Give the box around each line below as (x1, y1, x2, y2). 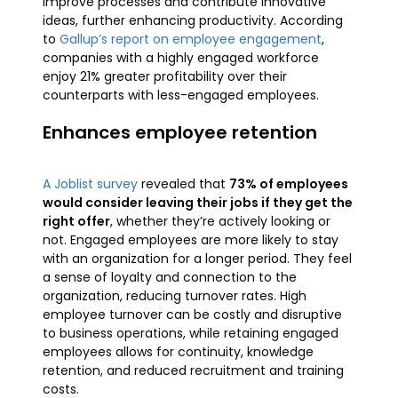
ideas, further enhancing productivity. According (43, 12, 343, 29)
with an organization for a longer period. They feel (43, 250, 352, 267)
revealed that (138, 175, 229, 193)
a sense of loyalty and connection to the (43, 268, 297, 286)
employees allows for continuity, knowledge (43, 343, 314, 361)
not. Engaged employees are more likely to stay (43, 231, 338, 249)
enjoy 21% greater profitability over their (43, 68, 287, 85)
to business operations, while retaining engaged (43, 324, 338, 342)
